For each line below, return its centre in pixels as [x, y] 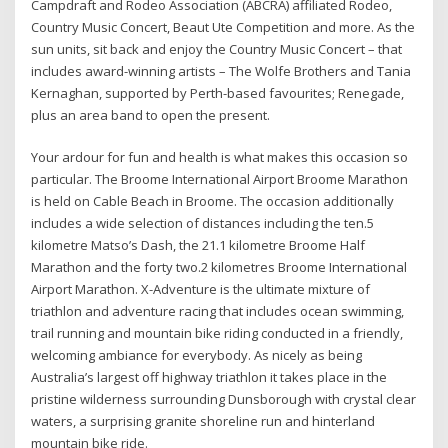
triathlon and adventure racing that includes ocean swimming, [218, 311]
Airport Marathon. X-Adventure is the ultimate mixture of [201, 289]
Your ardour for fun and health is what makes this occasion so [220, 157]
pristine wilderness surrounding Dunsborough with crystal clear [224, 399]
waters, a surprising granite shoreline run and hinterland [203, 421]
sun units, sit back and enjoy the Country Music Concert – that [217, 49]
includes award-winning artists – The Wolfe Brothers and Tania [221, 71]
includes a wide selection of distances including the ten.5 [203, 223]
